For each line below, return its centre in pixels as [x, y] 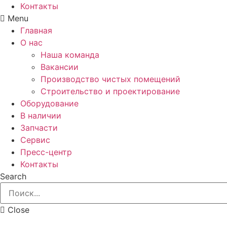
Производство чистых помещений [110, 79]
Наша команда [70, 54]
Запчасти [39, 127]
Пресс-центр [46, 152]
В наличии [41, 115]
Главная [36, 30]
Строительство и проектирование [110, 91]
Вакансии [60, 67]
